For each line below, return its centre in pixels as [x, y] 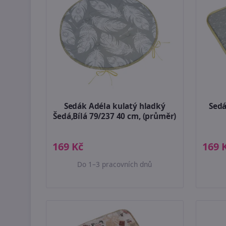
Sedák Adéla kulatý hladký [115, 106]
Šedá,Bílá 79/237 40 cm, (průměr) [115, 117]
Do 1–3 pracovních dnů [115, 164]
